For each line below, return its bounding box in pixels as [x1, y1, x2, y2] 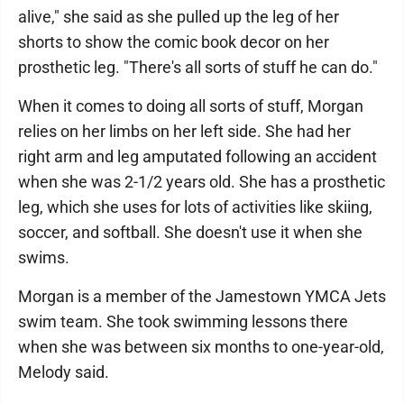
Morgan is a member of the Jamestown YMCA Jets [18, 286, 386, 306]
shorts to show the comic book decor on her [18, 32, 329, 51]
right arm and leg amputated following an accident [18, 146, 377, 166]
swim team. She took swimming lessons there [18, 311, 348, 331]
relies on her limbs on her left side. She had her [18, 121, 351, 141]
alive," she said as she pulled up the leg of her [18, 6, 339, 26]
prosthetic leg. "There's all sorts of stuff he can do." [18, 57, 378, 77]
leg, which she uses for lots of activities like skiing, [18, 197, 372, 216]
